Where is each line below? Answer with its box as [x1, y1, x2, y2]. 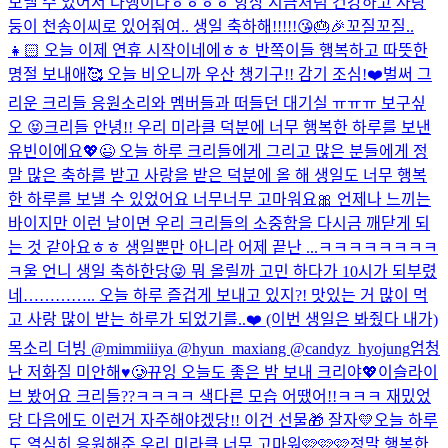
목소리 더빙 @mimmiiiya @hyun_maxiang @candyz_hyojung [8, 339, 410, 357]
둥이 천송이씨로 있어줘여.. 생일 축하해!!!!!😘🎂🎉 [8, 17, 346, 35]
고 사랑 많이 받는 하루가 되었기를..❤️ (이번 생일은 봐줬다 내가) [8, 310, 438, 328]
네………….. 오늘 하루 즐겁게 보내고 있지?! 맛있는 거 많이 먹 [8, 286, 428, 304]
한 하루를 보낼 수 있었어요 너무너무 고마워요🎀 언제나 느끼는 [8, 190, 431, 208]
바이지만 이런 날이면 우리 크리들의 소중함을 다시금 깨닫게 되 [8, 214, 430, 232]
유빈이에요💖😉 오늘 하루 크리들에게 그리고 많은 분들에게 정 [8, 142, 428, 160]
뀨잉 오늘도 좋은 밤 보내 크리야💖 [147, 363, 378, 381]
